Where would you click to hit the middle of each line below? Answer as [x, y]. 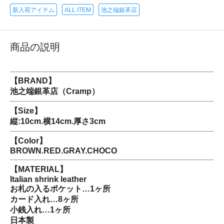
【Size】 [26, 111]
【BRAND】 [33, 81]
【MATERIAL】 [39, 169]
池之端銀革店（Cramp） [55, 91]
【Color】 [28, 141]
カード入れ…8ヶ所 [44, 199]
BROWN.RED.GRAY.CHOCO [63, 151]
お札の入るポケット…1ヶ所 [60, 189]
